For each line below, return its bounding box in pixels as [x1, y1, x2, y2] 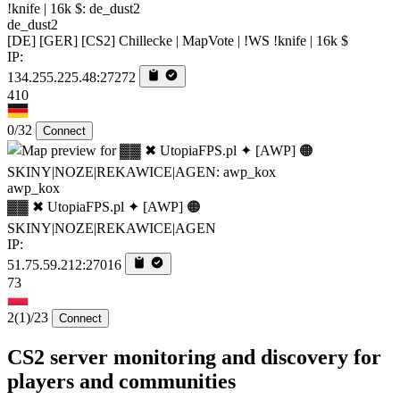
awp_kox [7, 179, 60, 196]
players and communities [7, 369, 236, 393]
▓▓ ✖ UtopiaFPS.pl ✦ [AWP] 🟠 [7, 198, 201, 214]
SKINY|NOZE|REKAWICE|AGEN [7, 220, 216, 236]
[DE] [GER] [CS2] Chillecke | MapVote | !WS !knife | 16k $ [7, 32, 348, 48]
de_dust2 [7, 16, 58, 32]
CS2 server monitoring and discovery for [7, 345, 381, 369]
